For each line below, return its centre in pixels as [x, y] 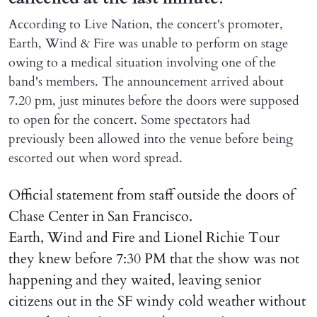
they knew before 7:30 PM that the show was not [154, 259]
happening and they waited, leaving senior [135, 280]
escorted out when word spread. [96, 158]
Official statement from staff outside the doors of [151, 195]
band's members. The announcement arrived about [146, 82]
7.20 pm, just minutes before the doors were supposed [154, 101]
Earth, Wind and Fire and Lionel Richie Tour [144, 238]
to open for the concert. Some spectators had [129, 120]
